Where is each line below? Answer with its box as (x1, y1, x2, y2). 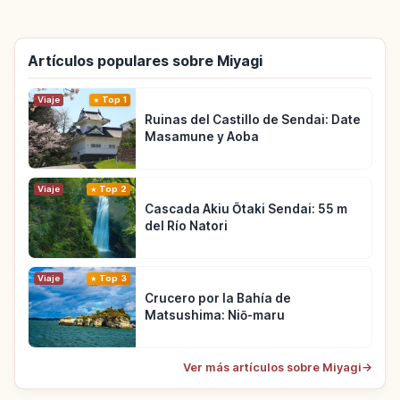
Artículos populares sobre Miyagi (28, 52, 262, 71)
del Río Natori (145, 219, 228, 234)
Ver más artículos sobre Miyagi (183, 361, 362, 375)
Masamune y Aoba (145, 129, 259, 145)
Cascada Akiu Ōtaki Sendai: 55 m (145, 202, 347, 217)
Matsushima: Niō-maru (145, 308, 285, 323)
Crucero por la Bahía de (145, 291, 291, 306)
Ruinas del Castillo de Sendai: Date (145, 112, 361, 128)
